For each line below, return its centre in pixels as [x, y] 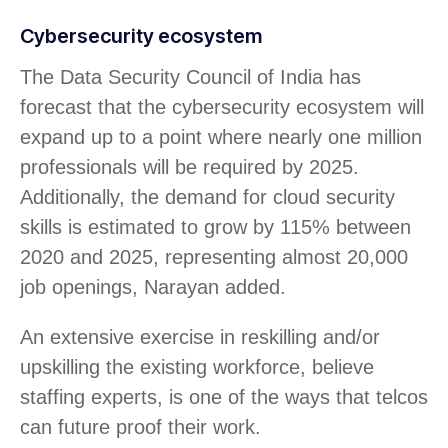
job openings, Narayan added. [153, 286]
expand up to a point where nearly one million [221, 136]
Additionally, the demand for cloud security [207, 196]
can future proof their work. [140, 426]
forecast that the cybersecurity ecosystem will [222, 106]
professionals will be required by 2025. [189, 166]
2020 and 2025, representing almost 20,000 [214, 256]
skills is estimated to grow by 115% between [215, 226]
